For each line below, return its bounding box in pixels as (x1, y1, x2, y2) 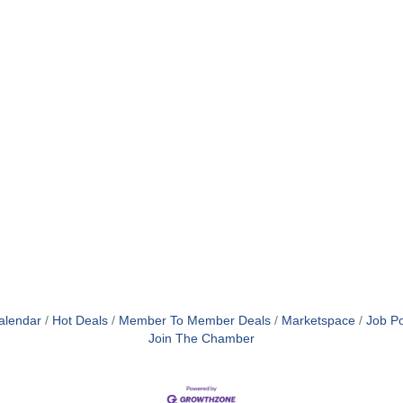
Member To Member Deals (118, 314, 271, 327)
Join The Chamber (148, 332, 255, 345)
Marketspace (281, 314, 355, 327)
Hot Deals (51, 314, 108, 327)
